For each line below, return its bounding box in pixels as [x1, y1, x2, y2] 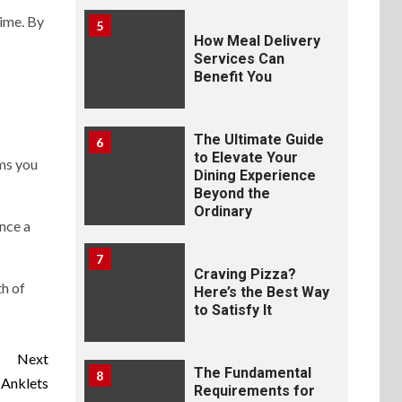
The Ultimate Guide [193, 131, 324, 148]
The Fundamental [193, 364, 311, 381]
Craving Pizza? [193, 266, 296, 283]
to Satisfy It [193, 301, 272, 319]
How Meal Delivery [193, 32, 320, 49]
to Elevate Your [193, 149, 298, 166]
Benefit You [193, 68, 272, 85]
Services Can [193, 50, 284, 67]
